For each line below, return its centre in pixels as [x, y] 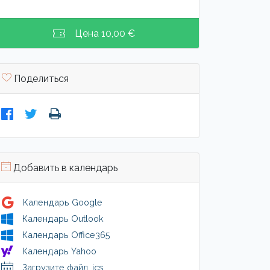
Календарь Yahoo [59, 251]
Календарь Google [63, 202]
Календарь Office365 [66, 235]
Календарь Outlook [63, 218]
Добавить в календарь [64, 168]
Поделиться [40, 79]
